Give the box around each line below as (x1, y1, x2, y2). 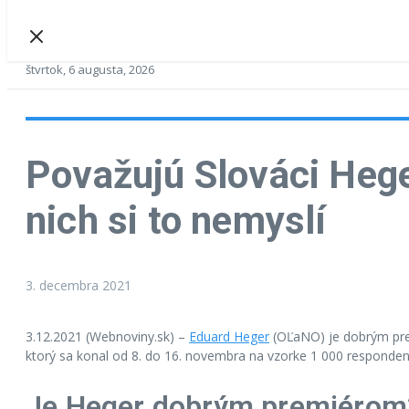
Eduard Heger (189, 327, 269, 345)
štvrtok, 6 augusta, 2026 (26, 61, 154, 78)
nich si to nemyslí (26, 197, 327, 243)
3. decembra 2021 (26, 276, 131, 294)
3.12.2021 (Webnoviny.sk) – (26, 327, 189, 345)
